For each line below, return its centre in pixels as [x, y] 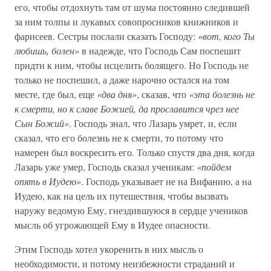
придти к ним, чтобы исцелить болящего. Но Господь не [132, 65]
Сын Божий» [42, 123]
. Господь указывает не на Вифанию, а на [166, 181]
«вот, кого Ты [226, 36]
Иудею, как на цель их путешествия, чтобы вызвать [121, 196]
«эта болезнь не [222, 94]
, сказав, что [163, 94]
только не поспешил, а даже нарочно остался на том [122, 80]
